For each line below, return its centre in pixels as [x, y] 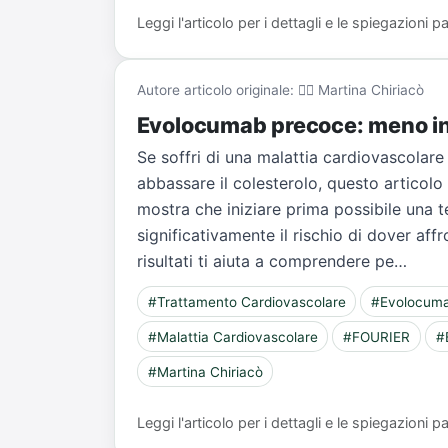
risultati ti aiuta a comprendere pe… [271, 261]
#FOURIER [377, 336]
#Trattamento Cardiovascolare [246, 301]
